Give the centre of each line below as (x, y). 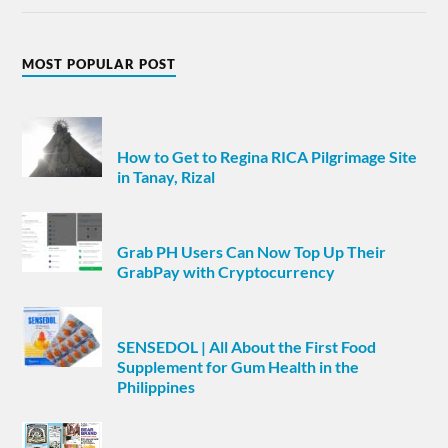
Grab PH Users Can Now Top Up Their (252, 252)
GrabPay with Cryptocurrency (226, 272)
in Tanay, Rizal (166, 177)
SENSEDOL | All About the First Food (247, 347)
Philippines (156, 387)
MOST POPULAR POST (99, 64)
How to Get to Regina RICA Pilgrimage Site (267, 157)
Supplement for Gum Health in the (238, 367)
